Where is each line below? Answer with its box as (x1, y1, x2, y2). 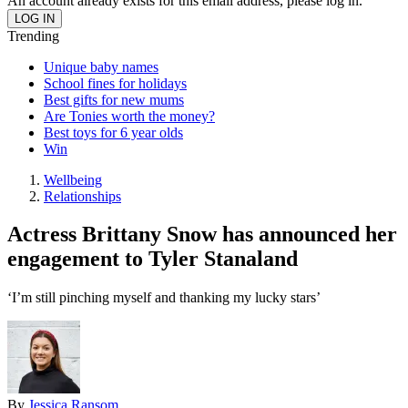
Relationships (44, 188, 121, 204)
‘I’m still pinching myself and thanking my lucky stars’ (7, 290, 321, 306)
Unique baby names (44, 58, 158, 75)
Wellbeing (44, 171, 102, 188)
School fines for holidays (44, 75, 187, 91)
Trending (7, 27, 59, 44)
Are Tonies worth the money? (44, 107, 215, 124)
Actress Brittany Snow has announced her (7, 222, 397, 247)
